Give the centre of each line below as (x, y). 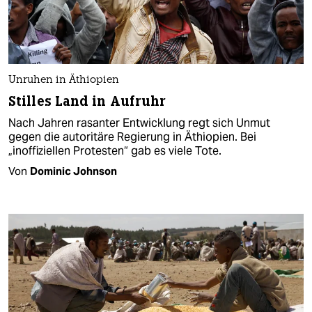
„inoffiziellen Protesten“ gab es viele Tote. (115, 150)
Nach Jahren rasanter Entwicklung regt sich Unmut (139, 123)
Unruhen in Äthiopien (64, 80)
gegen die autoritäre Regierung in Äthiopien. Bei (132, 136)
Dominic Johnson (73, 171)
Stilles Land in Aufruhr (87, 101)
